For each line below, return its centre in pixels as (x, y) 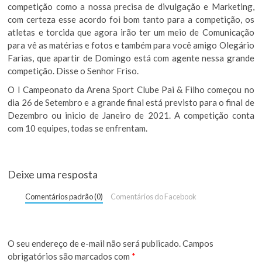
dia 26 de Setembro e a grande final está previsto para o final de (131, 102)
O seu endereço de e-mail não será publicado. (94, 244)
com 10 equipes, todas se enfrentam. (78, 128)
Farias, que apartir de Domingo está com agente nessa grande (131, 58)
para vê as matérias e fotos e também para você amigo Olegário (131, 45)
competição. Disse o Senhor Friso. (73, 70)
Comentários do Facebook (154, 196)
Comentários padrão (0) (64, 196)
